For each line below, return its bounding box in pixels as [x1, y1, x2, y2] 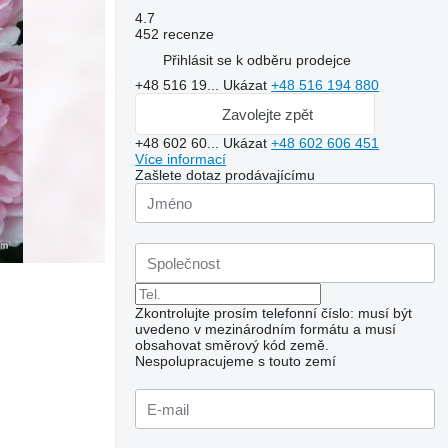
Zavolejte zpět [221, 105, 313, 123]
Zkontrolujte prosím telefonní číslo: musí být [135, 305, 413, 321]
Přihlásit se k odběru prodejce [163, 51, 352, 68]
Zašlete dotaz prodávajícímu [135, 167, 316, 183]
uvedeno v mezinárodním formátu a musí [135, 321, 397, 337]
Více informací [135, 151, 227, 167]
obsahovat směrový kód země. [135, 337, 330, 353]
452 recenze [135, 26, 215, 42]
